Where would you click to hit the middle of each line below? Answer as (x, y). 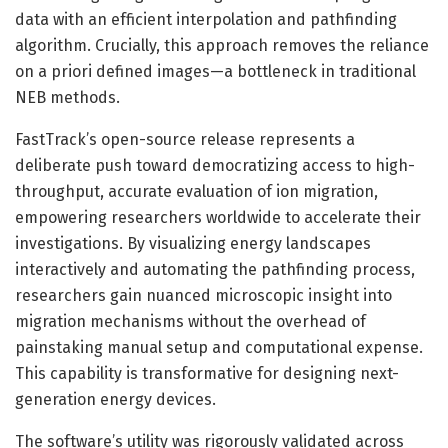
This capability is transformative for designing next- (207, 373)
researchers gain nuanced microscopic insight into (203, 295)
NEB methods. (67, 97)
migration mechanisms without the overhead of (190, 321)
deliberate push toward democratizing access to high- (215, 165)
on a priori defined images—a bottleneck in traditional (215, 71)
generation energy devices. (115, 399)
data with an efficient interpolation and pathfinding (206, 19)
